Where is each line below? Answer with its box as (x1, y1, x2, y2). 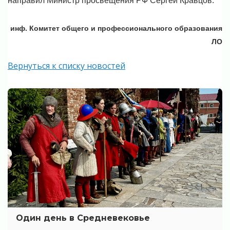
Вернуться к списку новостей (8, 60, 125, 71)
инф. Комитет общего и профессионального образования (10, 24, 222, 32)
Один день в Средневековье (16, 213, 150, 223)
